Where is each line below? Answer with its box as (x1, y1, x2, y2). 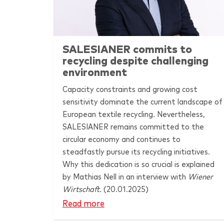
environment (62, 67, 127, 78)
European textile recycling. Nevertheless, (62, 110, 205, 118)
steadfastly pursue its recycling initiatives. (62, 147, 210, 156)
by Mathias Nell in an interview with (62, 172, 188, 181)
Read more (62, 199, 104, 208)
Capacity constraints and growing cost (62, 85, 197, 93)
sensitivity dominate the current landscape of (62, 97, 222, 106)
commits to (130, 44, 192, 55)
